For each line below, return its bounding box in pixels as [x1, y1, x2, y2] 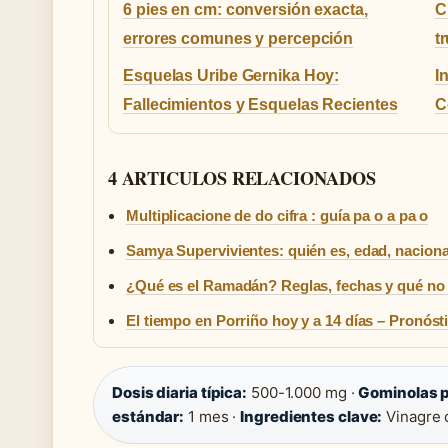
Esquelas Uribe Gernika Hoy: [123, 66, 340, 84]
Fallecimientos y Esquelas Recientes [123, 95, 398, 113]
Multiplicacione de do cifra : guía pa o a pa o [126, 206, 429, 224]
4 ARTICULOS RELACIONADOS [108, 164, 376, 191]
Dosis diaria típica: [112, 382, 247, 402]
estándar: [112, 406, 185, 426]
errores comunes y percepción [123, 29, 354, 47]
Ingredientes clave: [240, 406, 383, 426]
